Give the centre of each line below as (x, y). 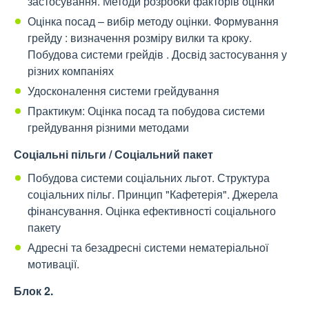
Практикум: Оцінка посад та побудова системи (146, 111)
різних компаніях (71, 71)
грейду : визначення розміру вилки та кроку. (140, 38)
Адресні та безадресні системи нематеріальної (148, 248)
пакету (44, 228)
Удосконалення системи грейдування (123, 91)
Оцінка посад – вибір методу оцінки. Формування (153, 21)
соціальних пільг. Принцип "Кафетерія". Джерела (153, 195)
